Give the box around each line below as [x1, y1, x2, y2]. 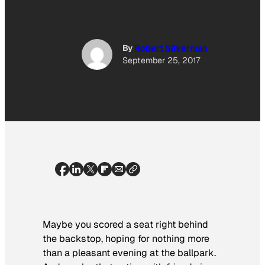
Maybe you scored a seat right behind [43, 218, 208, 231]
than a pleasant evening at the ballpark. [43, 246, 216, 259]
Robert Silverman [134, 43, 208, 54]
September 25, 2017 [122, 55, 200, 66]
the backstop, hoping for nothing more [43, 232, 209, 245]
